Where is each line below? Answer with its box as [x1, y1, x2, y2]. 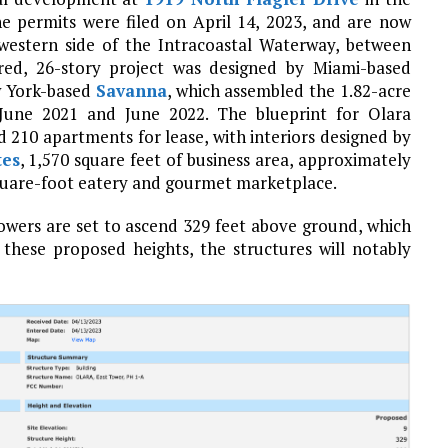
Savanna [95, 78, 167, 102]
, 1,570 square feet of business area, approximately [19, 147, 411, 171]
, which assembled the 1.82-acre [166, 78, 411, 102]
